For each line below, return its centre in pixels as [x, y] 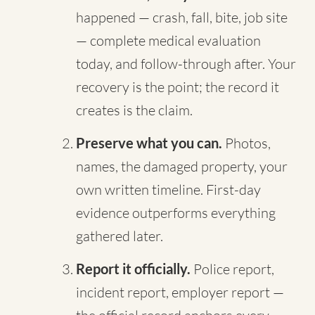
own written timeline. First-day [168, 189]
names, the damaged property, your [182, 166]
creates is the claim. [134, 110]
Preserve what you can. [149, 143]
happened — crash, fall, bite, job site [182, 17]
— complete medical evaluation [168, 40]
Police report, [232, 269]
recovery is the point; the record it [178, 87]
